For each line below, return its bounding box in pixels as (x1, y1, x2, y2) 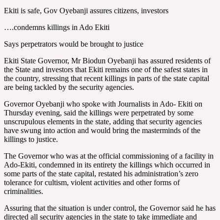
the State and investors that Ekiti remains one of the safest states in (4, 65, 208, 74)
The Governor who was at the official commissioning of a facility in (4, 151, 214, 160)
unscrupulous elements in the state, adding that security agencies (4, 117, 202, 126)
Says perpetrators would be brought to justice (4, 39, 143, 48)
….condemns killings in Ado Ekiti (4, 23, 110, 31)
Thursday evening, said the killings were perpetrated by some (4, 108, 193, 117)
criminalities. (4, 187, 43, 195)
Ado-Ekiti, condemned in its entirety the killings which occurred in (4, 160, 210, 169)
